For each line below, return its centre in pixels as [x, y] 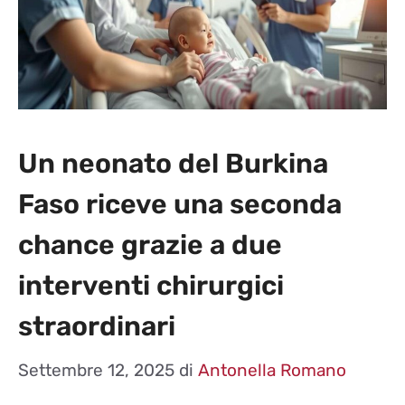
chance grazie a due [150, 245]
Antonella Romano [272, 371]
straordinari [97, 326]
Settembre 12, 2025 [96, 371]
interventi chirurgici [151, 285]
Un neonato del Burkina [173, 163]
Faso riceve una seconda [180, 204]
